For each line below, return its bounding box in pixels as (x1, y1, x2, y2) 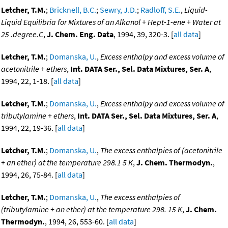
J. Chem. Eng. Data (47, 29, 113, 40)
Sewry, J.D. (100, 5, 137, 15)
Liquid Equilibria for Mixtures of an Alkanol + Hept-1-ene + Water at (1, 17, 221, 27)
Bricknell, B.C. (49, 5, 96, 15)
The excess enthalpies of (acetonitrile (100, 145, 222, 156)
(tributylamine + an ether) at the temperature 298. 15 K (1, 204, 182, 215)
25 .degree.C (1, 29, 43, 40)
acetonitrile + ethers (1, 64, 67, 74)
